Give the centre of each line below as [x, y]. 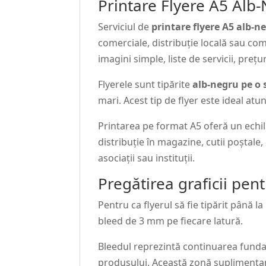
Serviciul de [125, 27]
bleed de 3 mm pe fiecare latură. [171, 221]
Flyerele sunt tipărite [145, 85]
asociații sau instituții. [147, 158]
